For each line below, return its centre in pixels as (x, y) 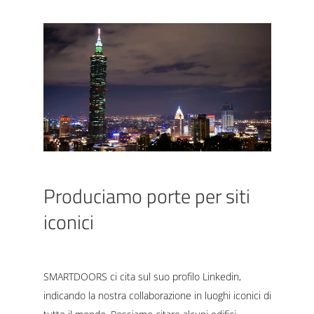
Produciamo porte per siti (146, 196)
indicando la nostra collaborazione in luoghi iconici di (157, 295)
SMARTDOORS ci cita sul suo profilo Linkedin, (142, 276)
